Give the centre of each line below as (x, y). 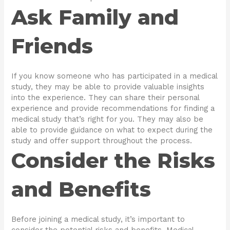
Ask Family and (95, 17)
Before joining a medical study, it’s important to (98, 219)
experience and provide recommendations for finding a (113, 109)
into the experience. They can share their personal (106, 98)
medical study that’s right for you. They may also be (108, 119)
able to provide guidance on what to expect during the (112, 130)
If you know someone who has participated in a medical (114, 76)
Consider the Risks (113, 161)
